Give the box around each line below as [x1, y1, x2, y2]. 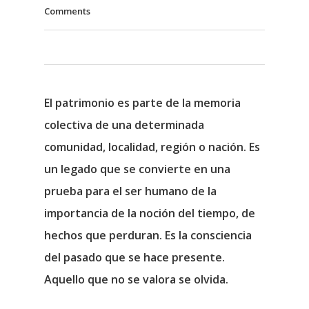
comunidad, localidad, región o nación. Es [44, 139, 260, 154]
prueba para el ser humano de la [44, 183, 217, 199]
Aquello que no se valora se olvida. [44, 272, 228, 287]
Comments [44, 5, 90, 17]
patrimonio [55, 95, 114, 110]
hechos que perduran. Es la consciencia [44, 228, 252, 243]
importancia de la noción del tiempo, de [44, 206, 255, 221]
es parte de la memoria [114, 95, 241, 110]
